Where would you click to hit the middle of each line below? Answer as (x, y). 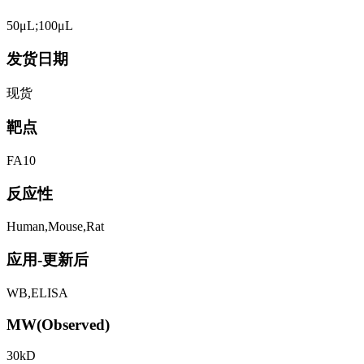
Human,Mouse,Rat (55, 227)
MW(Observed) (58, 324)
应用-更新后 (48, 260)
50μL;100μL (40, 26)
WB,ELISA (37, 292)
